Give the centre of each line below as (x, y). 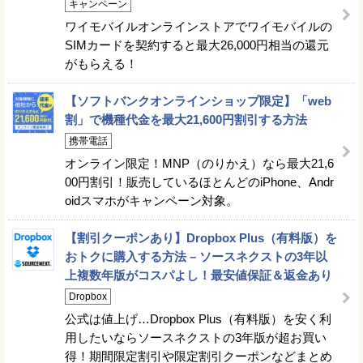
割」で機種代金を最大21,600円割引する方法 (186, 120)
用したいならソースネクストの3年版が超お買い (196, 338)
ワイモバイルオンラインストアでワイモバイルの (199, 27)
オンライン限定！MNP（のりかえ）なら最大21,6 (199, 164)
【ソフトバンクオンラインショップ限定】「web (198, 101)
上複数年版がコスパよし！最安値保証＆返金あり (199, 275)
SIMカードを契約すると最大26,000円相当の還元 (197, 45)
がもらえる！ (101, 64)
